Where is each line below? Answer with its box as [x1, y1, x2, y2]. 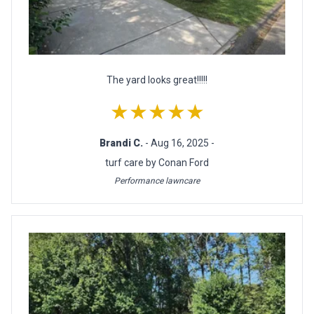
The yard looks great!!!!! [107, 74, 207, 86]
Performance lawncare [114, 176, 200, 186]
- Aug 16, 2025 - [145, 137, 214, 149]
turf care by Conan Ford [105, 157, 209, 169]
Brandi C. [100, 137, 145, 149]
